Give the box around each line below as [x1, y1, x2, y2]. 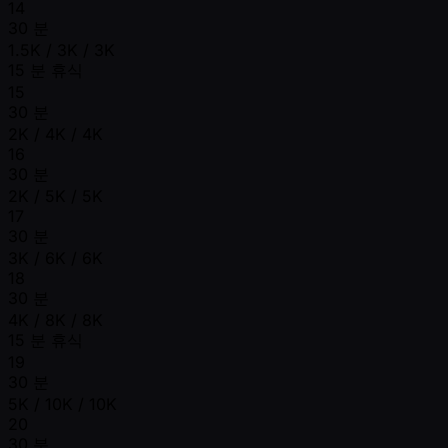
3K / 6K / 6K [8, 247, 103, 268]
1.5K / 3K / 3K [8, 39, 115, 60]
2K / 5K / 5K [8, 185, 103, 206]
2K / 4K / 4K [8, 123, 103, 144]
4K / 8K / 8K [8, 309, 103, 330]
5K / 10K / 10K [8, 393, 117, 414]
